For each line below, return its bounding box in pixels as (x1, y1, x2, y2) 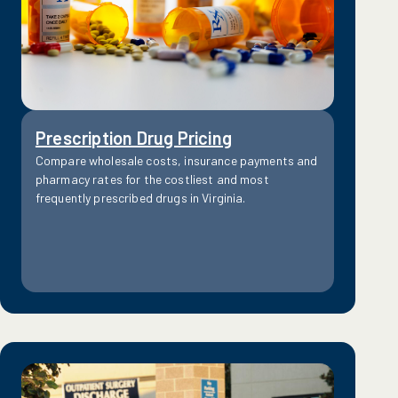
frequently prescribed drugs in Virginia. (35, 189, 246, 205)
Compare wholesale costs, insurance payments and (35, 152, 318, 168)
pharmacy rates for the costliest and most (35, 171, 269, 187)
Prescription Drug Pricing (35, 126, 232, 148)
